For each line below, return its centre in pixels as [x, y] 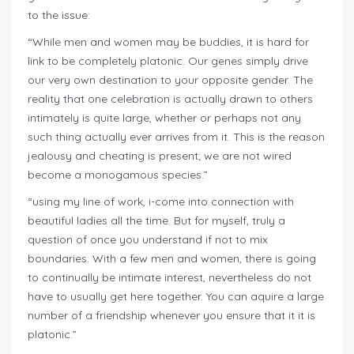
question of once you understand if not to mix [148, 240]
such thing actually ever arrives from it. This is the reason [176, 137]
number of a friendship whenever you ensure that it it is [171, 316]
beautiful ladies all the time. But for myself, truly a [156, 221]
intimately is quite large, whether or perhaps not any [164, 118]
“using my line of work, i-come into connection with [161, 202]
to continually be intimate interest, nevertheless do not [169, 278]
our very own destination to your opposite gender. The [170, 80]
